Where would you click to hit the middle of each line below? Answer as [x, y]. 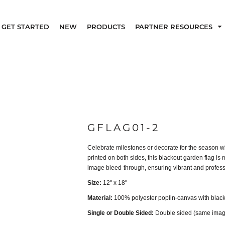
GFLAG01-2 [124, 128]
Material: [100, 198]
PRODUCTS [106, 26]
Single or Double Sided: [121, 213]
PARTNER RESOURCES [175, 26]
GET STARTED [25, 26]
